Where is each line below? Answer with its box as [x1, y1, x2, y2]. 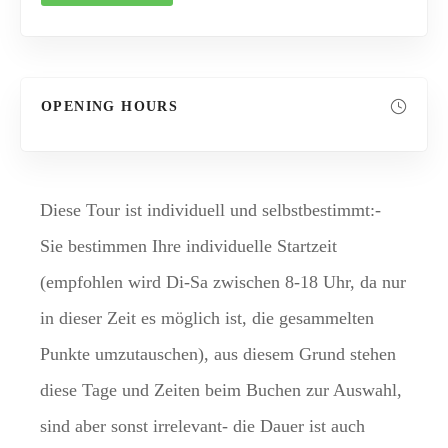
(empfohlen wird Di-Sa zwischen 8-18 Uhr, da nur [40, 271, 406, 292]
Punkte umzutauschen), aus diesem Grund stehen [40, 343, 396, 364]
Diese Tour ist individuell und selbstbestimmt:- [40, 199, 381, 220]
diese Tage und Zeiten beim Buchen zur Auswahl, [40, 379, 402, 400]
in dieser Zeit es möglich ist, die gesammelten [40, 307, 374, 328]
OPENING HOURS [41, 98, 179, 114]
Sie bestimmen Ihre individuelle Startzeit [40, 235, 337, 256]
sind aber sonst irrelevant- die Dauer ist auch [40, 415, 365, 436]
